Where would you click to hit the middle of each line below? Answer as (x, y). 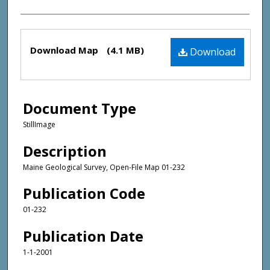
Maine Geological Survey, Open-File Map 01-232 (104, 167)
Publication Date (83, 236)
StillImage (39, 125)
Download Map (65, 50)
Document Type (80, 108)
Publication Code (84, 193)
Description (65, 151)
